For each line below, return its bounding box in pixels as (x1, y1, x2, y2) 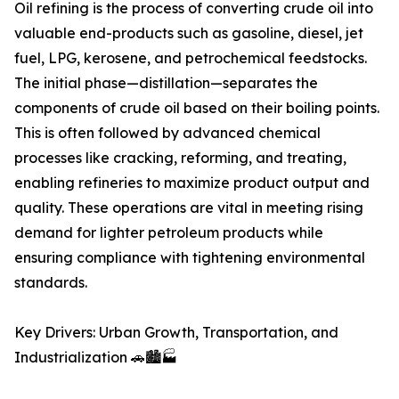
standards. (14, 273, 87, 292)
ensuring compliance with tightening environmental (14, 248, 365, 267)
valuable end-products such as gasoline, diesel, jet (14, 24, 363, 43)
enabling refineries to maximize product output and (14, 174, 370, 192)
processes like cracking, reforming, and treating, (14, 149, 346, 167)
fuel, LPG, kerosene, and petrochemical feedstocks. (14, 49, 367, 68)
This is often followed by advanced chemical (14, 124, 321, 142)
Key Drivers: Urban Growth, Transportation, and (14, 323, 338, 342)
